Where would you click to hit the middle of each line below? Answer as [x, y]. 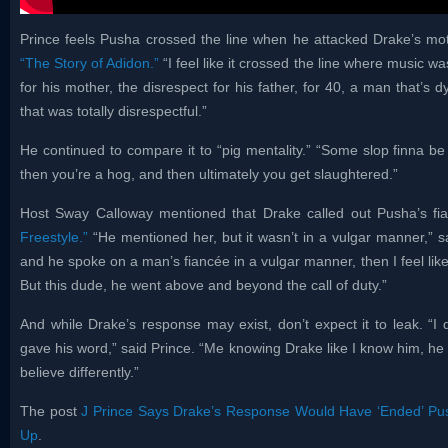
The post [51, 411]
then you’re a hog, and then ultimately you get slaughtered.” [209, 174]
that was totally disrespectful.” [113, 111]
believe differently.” [79, 372]
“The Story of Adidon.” [90, 63]
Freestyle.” [54, 237]
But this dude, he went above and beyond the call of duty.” [203, 285]
